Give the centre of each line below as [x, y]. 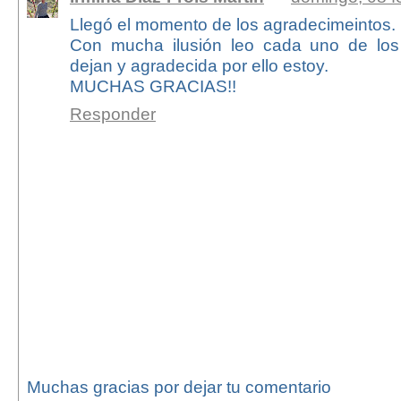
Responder [112, 114]
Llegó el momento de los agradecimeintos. [232, 25]
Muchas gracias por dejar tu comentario [179, 387]
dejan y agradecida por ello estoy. [199, 66]
